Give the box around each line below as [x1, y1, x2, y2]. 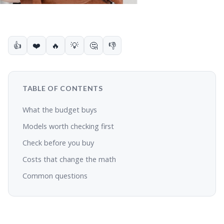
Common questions [22, 171, 87, 180]
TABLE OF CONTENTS [22, 84, 103, 92]
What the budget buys [22, 105, 97, 114]
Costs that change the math [22, 154, 116, 164]
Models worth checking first [22, 121, 114, 131]
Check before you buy [22, 138, 94, 147]
